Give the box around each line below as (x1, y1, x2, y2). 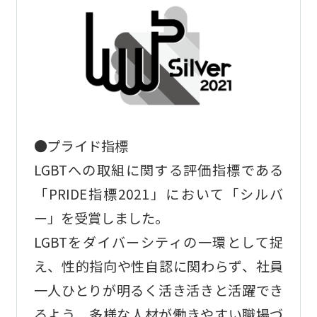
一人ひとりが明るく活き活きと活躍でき (33, 279, 284, 300)
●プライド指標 (33, 135, 128, 156)
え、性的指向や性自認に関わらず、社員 (33, 255, 284, 276)
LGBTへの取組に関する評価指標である (33, 159, 284, 180)
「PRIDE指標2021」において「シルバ (33, 183, 284, 204)
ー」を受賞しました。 (33, 207, 168, 228)
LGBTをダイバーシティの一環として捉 (33, 231, 284, 252)
